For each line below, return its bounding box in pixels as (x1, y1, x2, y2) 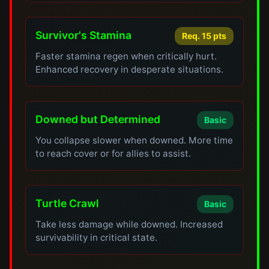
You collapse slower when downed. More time (35, 134, 234, 146)
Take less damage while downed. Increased (35, 219, 223, 230)
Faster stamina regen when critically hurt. (35, 50, 217, 62)
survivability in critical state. (35, 232, 158, 243)
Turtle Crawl (35, 197, 100, 210)
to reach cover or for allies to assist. (35, 148, 192, 159)
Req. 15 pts (181, 31, 226, 41)
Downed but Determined (35, 113, 161, 125)
